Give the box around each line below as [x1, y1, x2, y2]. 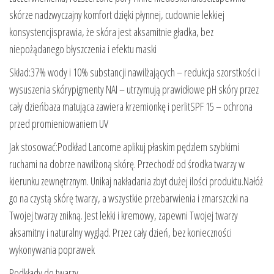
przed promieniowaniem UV [9, 116, 108, 131]
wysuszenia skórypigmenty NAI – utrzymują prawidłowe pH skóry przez [9, 81, 259, 97]
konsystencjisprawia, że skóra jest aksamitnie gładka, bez [9, 24, 213, 39]
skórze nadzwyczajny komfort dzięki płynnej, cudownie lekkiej [9, 7, 224, 22]
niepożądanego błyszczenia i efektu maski [9, 41, 157, 56]
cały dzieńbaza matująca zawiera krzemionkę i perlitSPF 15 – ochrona [9, 98, 253, 114]
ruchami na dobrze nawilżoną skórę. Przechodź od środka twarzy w [9, 156, 245, 171]
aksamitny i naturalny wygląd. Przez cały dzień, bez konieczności [9, 224, 232, 240]
